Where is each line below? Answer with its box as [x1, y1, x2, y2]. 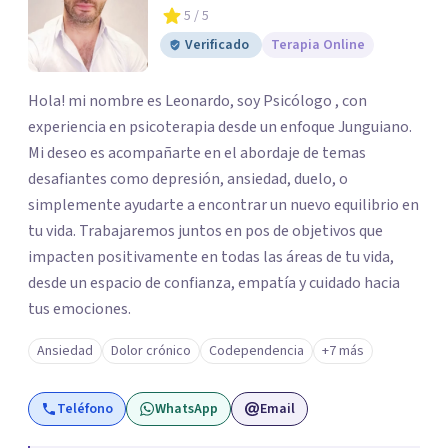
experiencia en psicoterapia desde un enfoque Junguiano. [28, 116, 412, 138]
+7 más [322, 341, 364, 361]
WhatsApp [155, 399, 218, 419]
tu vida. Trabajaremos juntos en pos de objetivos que [28, 220, 383, 242]
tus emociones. [28, 298, 131, 320]
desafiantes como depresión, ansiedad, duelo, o [28, 168, 348, 190]
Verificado [185, 35, 249, 55]
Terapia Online [271, 35, 365, 55]
